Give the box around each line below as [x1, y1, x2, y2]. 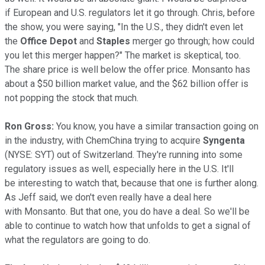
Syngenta [203, 134, 245, 146]
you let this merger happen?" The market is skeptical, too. [5, 49, 241, 61]
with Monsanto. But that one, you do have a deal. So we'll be [5, 205, 250, 217]
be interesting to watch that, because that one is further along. [5, 177, 258, 189]
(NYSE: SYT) [5, 148, 54, 160]
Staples [96, 35, 130, 47]
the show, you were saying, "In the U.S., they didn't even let [5, 21, 243, 33]
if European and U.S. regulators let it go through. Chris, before [5, 7, 255, 18]
